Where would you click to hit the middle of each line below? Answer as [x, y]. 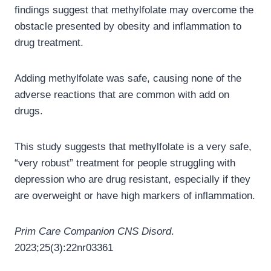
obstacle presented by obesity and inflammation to [128, 27]
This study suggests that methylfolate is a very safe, [133, 147]
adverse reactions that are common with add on [122, 95]
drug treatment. [49, 43]
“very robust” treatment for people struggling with [125, 163]
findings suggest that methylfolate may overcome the [134, 10]
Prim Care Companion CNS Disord [93, 232]
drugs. [29, 111]
